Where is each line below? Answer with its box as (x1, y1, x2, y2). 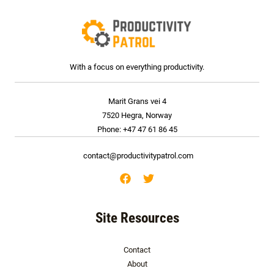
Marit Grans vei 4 (108, 97, 166, 106)
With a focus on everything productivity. (70, 62, 204, 72)
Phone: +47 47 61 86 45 (97, 125, 177, 135)
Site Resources (95, 210, 179, 227)
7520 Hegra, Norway (102, 111, 172, 120)
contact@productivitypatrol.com (81, 151, 193, 161)
